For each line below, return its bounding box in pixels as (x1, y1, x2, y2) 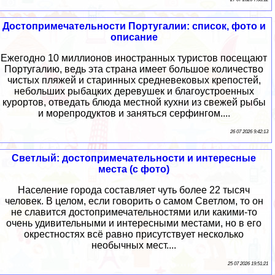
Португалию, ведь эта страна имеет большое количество (4, 63, 263, 74)
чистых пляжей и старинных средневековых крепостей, (7, 74, 261, 85)
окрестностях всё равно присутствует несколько (24, 228, 244, 239)
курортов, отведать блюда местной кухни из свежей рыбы (2, 96, 266, 107)
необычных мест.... (91, 239, 176, 250)
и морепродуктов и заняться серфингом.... (37, 107, 230, 118)
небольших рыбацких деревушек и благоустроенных (14, 85, 254, 96)
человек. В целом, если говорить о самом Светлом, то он (4, 195, 263, 206)
